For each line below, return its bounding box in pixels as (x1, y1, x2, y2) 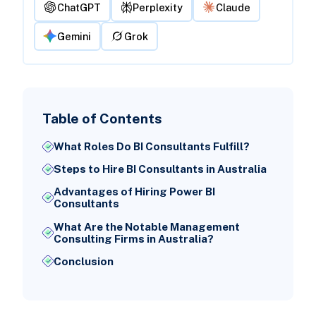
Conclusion (53, 255, 114, 267)
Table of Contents (42, 110, 162, 127)
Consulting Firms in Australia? (53, 232, 214, 245)
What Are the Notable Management (53, 220, 240, 233)
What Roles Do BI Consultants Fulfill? (53, 140, 250, 153)
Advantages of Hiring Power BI (53, 186, 215, 198)
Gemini (57, 30, 92, 42)
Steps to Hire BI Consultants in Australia (53, 163, 267, 176)
